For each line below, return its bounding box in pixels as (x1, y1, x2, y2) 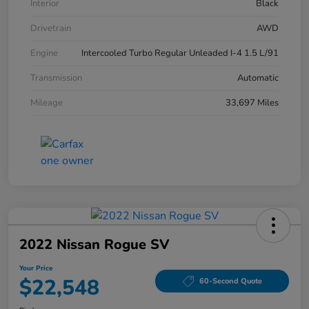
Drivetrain (30, 21, 71, 34)
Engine (30, 46, 58, 59)
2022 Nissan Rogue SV (19, 235, 170, 254)
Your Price (19, 263, 52, 273)
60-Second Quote (199, 276, 262, 287)
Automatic (237, 71, 279, 84)
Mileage (30, 96, 63, 109)
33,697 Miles (226, 96, 279, 109)
